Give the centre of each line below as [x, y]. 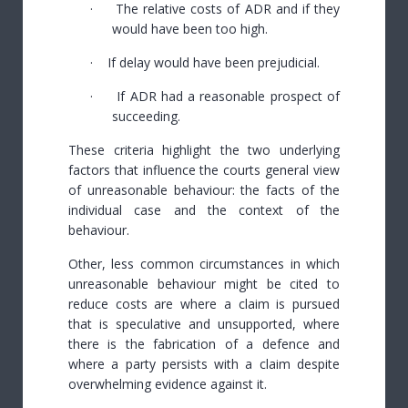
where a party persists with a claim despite [204, 364]
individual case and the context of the [204, 210]
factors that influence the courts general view [204, 170]
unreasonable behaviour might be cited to [204, 284]
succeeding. [146, 117]
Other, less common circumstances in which [204, 264]
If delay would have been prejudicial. [214, 63]
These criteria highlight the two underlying [204, 150]
